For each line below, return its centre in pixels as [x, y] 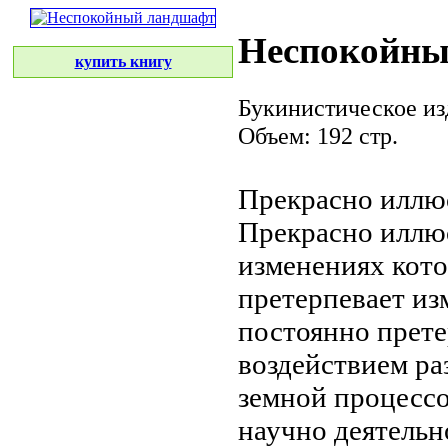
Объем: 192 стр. [318, 135]
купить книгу [123, 61]
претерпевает [321, 297]
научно [282, 429]
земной [282, 396]
